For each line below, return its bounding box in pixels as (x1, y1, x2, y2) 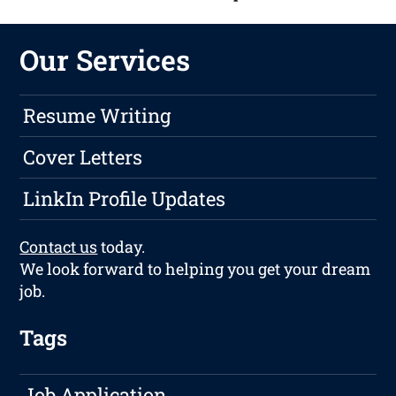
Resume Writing (23, 102, 171, 128)
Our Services (19, 40, 191, 79)
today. (97, 235, 146, 257)
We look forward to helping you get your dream (19, 257, 371, 279)
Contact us (19, 235, 98, 257)
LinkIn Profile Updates (23, 185, 226, 211)
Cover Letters (23, 143, 143, 170)
